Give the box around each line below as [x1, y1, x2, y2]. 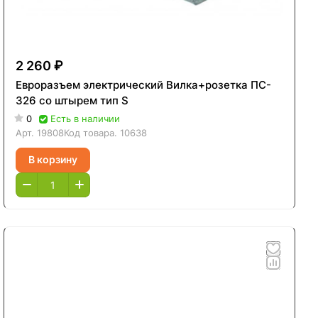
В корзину [28, 153, 78, 165]
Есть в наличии [50, 112, 121, 124]
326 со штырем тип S [16, 93, 129, 107]
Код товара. [64, 126, 121, 138]
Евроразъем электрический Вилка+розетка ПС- [16, 77, 272, 92]
